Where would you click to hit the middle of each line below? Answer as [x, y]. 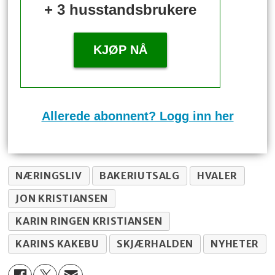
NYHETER [235, 243]
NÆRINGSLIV [49, 175]
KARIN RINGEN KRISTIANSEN [89, 221]
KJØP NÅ [121, 50]
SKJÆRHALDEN [155, 243]
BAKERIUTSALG [140, 175]
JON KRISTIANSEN [62, 198]
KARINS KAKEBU [57, 243]
